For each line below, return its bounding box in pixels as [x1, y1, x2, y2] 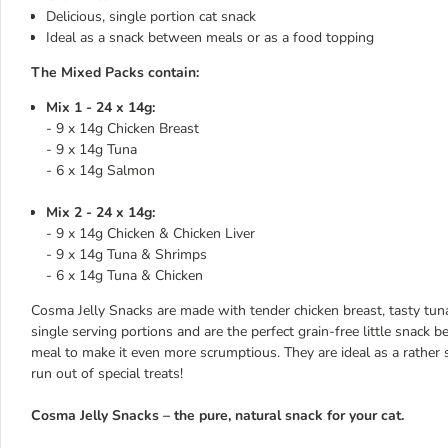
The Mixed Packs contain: [31, 63, 199, 82]
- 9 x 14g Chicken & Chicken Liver [46, 224, 255, 243]
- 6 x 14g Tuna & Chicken [46, 266, 203, 285]
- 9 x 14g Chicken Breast [46, 119, 199, 138]
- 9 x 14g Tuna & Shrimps [46, 245, 207, 264]
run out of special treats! [31, 364, 183, 383]
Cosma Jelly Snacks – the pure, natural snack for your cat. [31, 406, 404, 425]
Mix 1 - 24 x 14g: [46, 98, 155, 117]
